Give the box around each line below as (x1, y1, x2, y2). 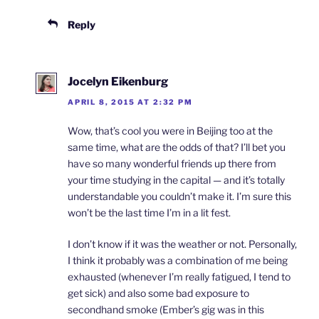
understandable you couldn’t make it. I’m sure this (68, 189, 291, 202)
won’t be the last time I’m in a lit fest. (68, 206, 231, 219)
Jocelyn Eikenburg (68, 75, 168, 89)
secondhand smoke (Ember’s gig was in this (68, 303, 264, 315)
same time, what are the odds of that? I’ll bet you (68, 140, 286, 153)
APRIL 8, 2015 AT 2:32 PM (68, 97, 193, 106)
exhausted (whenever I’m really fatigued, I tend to (68, 270, 291, 283)
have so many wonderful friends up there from (68, 157, 276, 169)
